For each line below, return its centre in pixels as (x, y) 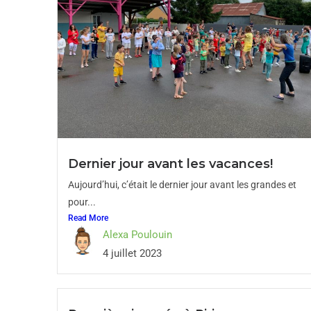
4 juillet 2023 (132, 253)
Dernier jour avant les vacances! (170, 164)
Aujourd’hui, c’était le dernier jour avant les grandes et (182, 185)
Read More (88, 218)
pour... (82, 202)
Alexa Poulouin (137, 235)
